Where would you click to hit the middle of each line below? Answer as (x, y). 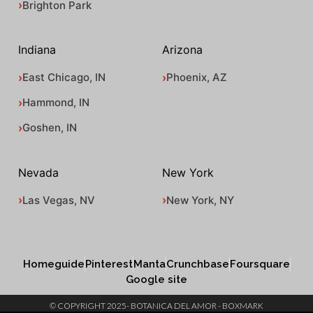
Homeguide (53, 264)
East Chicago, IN (64, 78)
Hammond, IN (56, 103)
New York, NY (200, 200)
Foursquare (260, 264)
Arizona (182, 50)
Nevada (38, 172)
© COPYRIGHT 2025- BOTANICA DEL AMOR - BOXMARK (156, 306)
